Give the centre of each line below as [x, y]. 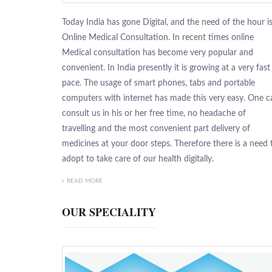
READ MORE [85, 181]
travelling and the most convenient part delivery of [156, 128]
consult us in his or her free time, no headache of [154, 113]
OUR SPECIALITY [109, 212]
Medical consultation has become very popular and [158, 53]
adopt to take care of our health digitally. [138, 159]
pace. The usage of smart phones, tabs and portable [158, 83]
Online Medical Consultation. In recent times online [158, 37]
